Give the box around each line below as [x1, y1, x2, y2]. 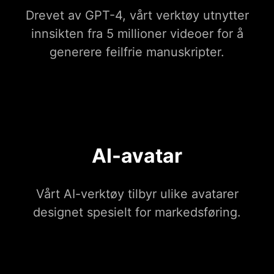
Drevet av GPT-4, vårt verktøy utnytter [25, 8, 249, 23]
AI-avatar [92, 144, 182, 168]
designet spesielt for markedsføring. [33, 205, 241, 220]
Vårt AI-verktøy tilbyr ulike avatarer [35, 187, 239, 202]
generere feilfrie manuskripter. [50, 45, 224, 60]
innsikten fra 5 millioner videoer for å [31, 26, 243, 42]
